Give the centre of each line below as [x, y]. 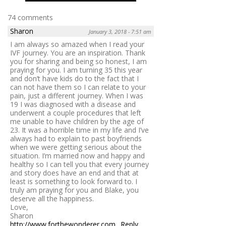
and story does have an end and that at [74, 173]
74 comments [30, 18]
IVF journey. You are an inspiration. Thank [78, 53]
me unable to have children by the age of [77, 122]
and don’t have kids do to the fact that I [74, 79]
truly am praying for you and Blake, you [74, 190]
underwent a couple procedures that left [76, 113]
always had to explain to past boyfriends [76, 139]
